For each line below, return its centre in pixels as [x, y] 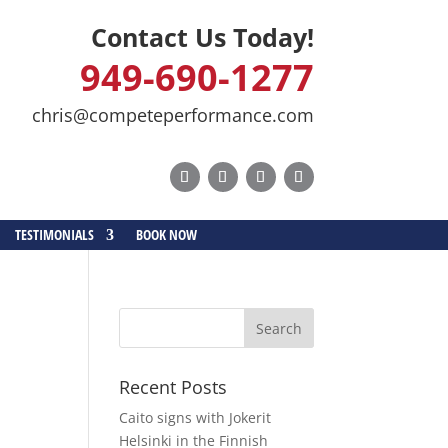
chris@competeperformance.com [172, 115]
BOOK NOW [167, 234]
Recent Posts [173, 387]
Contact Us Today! [202, 37]
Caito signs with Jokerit [195, 417]
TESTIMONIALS [55, 234]
